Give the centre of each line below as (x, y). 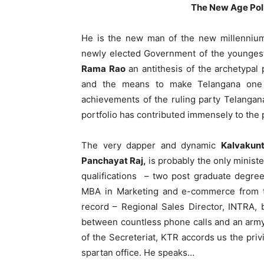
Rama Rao (103, 69)
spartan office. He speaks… (138, 253)
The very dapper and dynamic (151, 145)
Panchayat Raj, (114, 161)
